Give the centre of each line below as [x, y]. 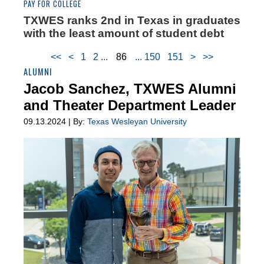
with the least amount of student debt [124, 34]
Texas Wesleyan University [137, 122]
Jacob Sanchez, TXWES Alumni [130, 89]
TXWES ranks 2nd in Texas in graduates [132, 21]
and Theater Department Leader [130, 105]
